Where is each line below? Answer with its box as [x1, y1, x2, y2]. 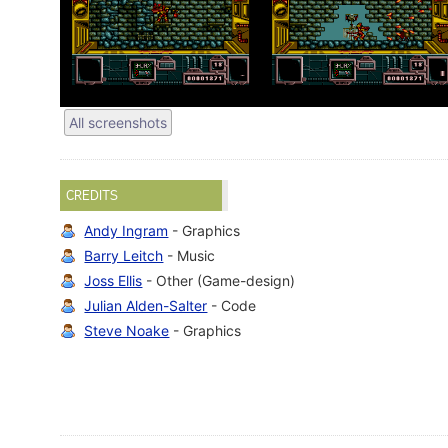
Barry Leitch [84, 247, 164, 265]
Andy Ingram [84, 222, 169, 240]
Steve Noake [84, 322, 170, 340]
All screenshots [69, 114, 168, 131]
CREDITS [66, 187, 119, 204]
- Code [207, 297, 257, 315]
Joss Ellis [84, 272, 143, 290]
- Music [163, 247, 216, 265]
